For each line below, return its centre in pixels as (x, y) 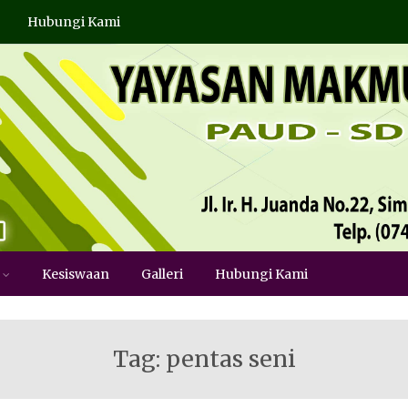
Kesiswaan (76, 275)
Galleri (162, 275)
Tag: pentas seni (204, 359)
